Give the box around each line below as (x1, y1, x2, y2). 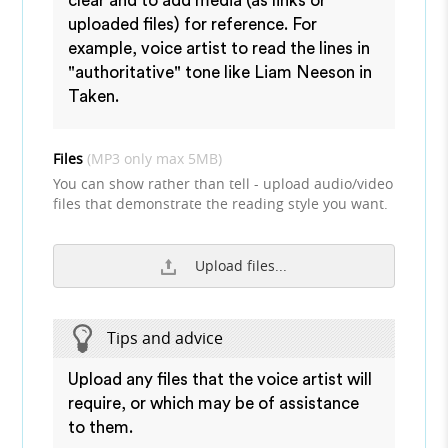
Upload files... (195, 255, 287, 275)
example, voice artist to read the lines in (68, 39, 371, 57)
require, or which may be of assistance (68, 394, 360, 412)
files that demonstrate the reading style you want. (53, 193, 389, 213)
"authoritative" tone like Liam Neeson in (68, 63, 373, 81)
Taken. (68, 87, 120, 105)
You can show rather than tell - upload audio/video (53, 173, 394, 193)
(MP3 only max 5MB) (87, 148, 223, 168)
